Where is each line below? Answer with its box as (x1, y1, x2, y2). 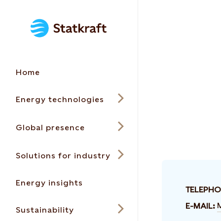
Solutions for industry (16, 151, 110, 160)
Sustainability (16, 205, 74, 215)
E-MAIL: (185, 201, 215, 211)
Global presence (16, 123, 85, 132)
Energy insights (16, 178, 83, 187)
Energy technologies (16, 95, 104, 104)
